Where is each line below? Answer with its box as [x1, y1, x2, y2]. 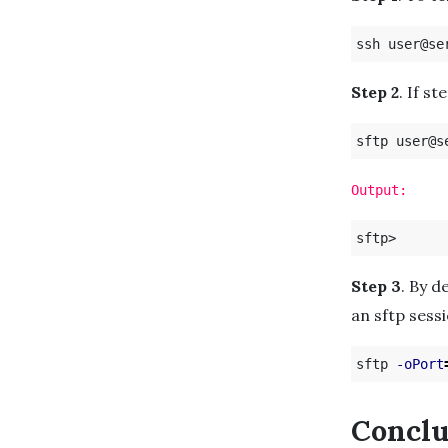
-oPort [396, 355, 444, 372]
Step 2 [351, 81, 399, 102]
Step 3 [351, 275, 401, 296]
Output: [351, 181, 407, 198]
